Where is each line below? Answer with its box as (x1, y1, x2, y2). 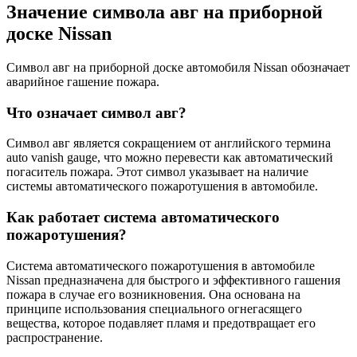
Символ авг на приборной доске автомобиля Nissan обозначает (6, 60, 350, 74)
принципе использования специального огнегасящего (6, 301, 302, 316)
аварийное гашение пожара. (6, 74, 159, 88)
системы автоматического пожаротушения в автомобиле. (6, 179, 318, 194)
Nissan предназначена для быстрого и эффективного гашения (6, 273, 340, 287)
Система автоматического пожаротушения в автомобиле (6, 258, 315, 273)
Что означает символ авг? (6, 104, 186, 121)
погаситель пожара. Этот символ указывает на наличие (6, 165, 308, 179)
